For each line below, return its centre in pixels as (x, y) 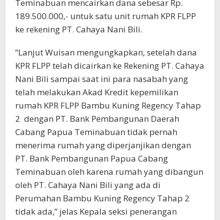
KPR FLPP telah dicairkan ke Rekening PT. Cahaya (110, 66)
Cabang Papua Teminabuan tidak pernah (96, 132)
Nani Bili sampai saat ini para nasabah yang (102, 79)
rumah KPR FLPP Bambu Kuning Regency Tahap (108, 106)
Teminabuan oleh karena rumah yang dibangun (109, 172)
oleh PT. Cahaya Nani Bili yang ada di (88, 185)
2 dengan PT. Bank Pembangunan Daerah (97, 119)
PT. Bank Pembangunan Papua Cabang (92, 159)
